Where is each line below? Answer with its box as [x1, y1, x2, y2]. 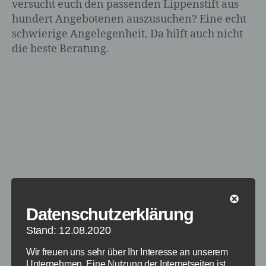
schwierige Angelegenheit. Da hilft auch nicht [12, 27, 243, 41]
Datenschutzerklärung [26, 204, 194, 224]
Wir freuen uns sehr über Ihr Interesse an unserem [26, 246, 228, 257]
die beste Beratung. [12, 42, 109, 56]
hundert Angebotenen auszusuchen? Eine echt [12, 12, 246, 26]
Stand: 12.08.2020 [26, 224, 111, 236]
